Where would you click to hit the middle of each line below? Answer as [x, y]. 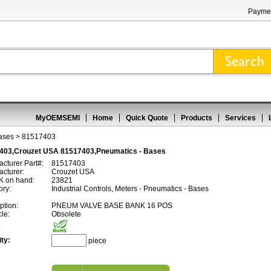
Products [197, 118]
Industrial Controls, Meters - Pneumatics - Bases [130, 189]
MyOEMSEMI [58, 118]
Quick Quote [147, 118]
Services [240, 118]
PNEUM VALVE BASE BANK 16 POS [112, 206]
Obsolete [66, 214]
